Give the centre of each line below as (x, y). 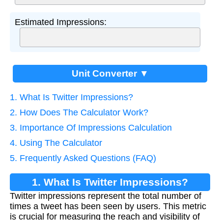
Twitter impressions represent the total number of (106, 196)
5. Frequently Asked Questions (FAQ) (83, 158)
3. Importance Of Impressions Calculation (91, 127)
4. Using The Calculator (56, 143)
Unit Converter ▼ (110, 73)
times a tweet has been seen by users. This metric (108, 206)
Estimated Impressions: (61, 22)
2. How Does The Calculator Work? (79, 112)
